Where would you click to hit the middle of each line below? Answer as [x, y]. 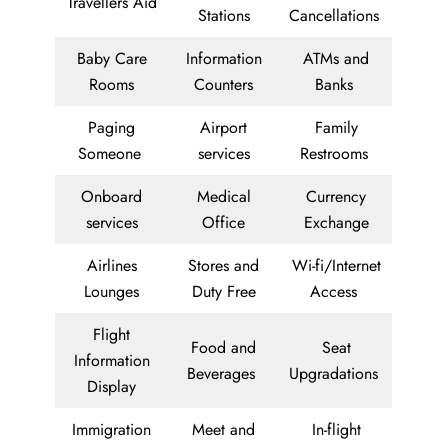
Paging [111, 128]
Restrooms [336, 154]
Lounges [111, 292]
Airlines [111, 266]
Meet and [223, 430]
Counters [223, 85]
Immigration [111, 430]
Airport [223, 128]
